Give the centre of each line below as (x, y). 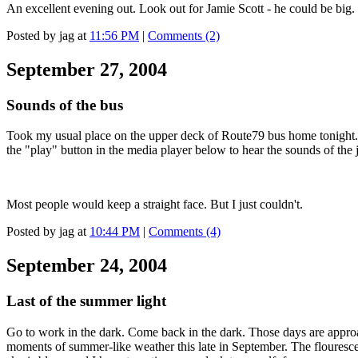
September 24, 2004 (87, 266)
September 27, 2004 (87, 69)
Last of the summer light (86, 301)
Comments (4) (185, 232)
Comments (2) (184, 35)
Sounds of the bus (65, 105)
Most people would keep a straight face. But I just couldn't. (155, 205)
